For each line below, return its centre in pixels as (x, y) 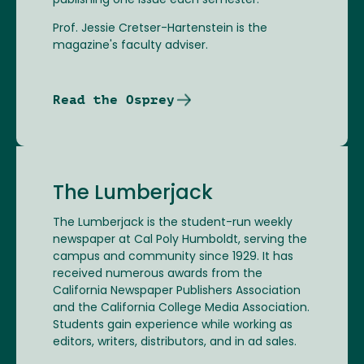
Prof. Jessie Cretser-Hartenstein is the (160, 29)
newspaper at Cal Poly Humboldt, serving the (180, 240)
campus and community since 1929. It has (173, 257)
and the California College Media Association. (181, 308)
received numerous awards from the (158, 274)
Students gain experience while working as (173, 325)
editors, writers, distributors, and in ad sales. (175, 342)
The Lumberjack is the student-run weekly (173, 223)
